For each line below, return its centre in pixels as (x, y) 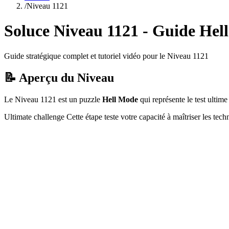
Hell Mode (120, 99)
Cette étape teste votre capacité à (119, 117)
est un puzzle (79, 99)
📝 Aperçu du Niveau (59, 77)
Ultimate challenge (34, 117)
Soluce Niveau (55, 31)
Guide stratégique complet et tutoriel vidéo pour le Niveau (98, 56)
